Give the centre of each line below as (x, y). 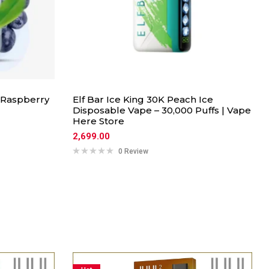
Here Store (98, 121)
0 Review (133, 151)
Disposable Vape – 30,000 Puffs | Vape (162, 110)
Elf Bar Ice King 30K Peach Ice (143, 99)
